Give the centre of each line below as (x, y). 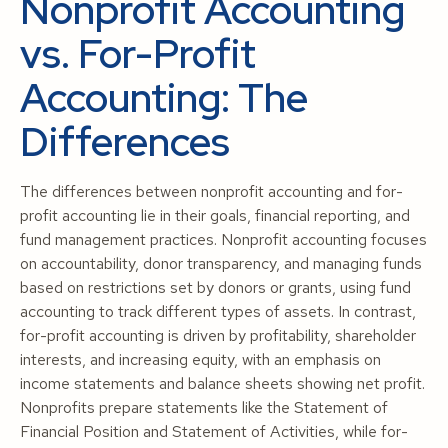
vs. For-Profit (138, 53)
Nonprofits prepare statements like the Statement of (204, 407)
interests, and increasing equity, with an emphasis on (200, 359)
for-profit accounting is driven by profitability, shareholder (218, 335)
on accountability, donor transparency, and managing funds (221, 263)
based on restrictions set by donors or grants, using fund (215, 287)
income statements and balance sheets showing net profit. (222, 383)
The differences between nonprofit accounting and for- (211, 191)
